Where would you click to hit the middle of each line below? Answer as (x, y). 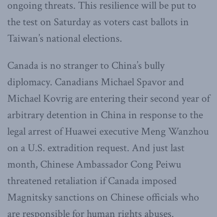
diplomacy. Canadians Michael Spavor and (96, 82)
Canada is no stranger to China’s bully (86, 66)
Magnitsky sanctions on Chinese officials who (103, 198)
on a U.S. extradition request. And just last (96, 148)
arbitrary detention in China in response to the (105, 115)
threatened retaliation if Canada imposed (92, 181)
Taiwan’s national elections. (65, 39)
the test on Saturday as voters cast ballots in (98, 22)
